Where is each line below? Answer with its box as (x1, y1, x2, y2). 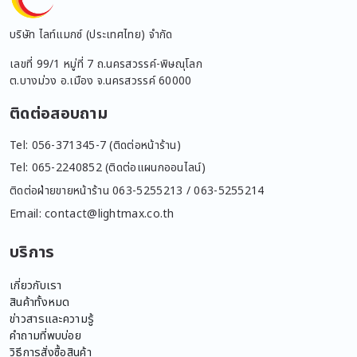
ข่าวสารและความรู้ (10, 310, 95, 328)
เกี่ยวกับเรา (10, 277, 62, 294)
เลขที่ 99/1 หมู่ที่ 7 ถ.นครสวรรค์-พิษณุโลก (10, 55, 202, 73)
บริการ (10, 240, 55, 265)
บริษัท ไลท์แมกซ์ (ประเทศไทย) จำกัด (10, 25, 173, 43)
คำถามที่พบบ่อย (10, 327, 81, 344)
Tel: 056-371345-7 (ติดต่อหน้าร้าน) (10, 136, 181, 154)
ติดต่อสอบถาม (10, 101, 108, 126)
